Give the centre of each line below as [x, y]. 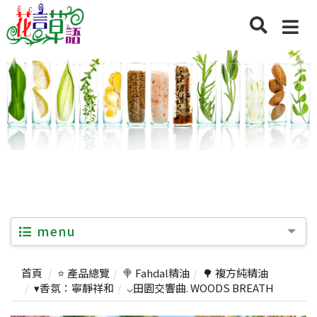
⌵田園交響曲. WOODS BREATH [200, 287]
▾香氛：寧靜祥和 [74, 287]
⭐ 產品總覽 [83, 272]
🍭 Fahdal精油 [156, 272]
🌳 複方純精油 [235, 272]
